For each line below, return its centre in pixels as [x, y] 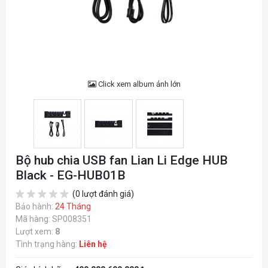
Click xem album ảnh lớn [138, 84]
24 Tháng [73, 207]
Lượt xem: [35, 232]
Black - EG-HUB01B [71, 176]
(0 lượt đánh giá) [102, 194]
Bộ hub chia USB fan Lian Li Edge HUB [122, 161]
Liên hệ [93, 244]
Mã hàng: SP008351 [54, 219]
